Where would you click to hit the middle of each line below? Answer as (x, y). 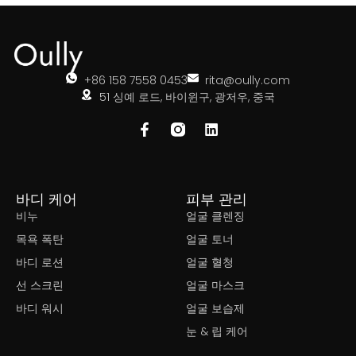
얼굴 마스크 (215, 286)
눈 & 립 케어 (217, 332)
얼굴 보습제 (215, 309)
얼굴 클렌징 (215, 217)
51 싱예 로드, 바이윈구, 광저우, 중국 (187, 97)
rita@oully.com (248, 81)
